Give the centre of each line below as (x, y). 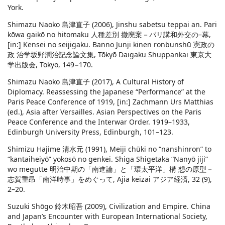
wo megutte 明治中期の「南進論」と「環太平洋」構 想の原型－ (110, 169)
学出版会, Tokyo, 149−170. (50, 65)
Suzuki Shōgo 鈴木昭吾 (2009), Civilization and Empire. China (109, 206)
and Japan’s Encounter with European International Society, (107, 216)
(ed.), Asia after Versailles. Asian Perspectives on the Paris (104, 112)
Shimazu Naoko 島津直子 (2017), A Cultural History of (96, 82)
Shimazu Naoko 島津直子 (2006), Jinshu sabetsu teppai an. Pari (112, 25)
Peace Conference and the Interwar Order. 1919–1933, (99, 122)
